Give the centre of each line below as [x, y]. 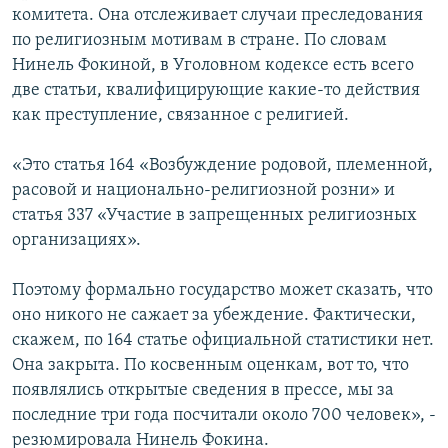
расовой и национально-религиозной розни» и [203, 190]
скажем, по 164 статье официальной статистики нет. [223, 340]
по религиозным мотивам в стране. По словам [199, 40]
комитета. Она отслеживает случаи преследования [217, 15]
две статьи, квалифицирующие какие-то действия [216, 90]
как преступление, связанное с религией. [180, 115]
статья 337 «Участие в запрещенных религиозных [214, 215]
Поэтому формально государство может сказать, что [222, 290]
